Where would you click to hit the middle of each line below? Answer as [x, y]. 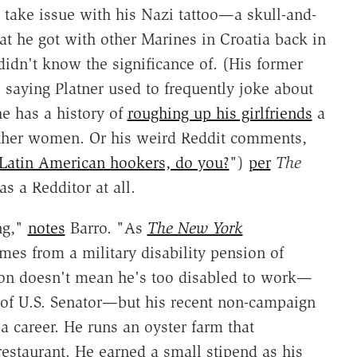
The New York [195, 228]
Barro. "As [106, 228]
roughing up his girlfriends [220, 113]
